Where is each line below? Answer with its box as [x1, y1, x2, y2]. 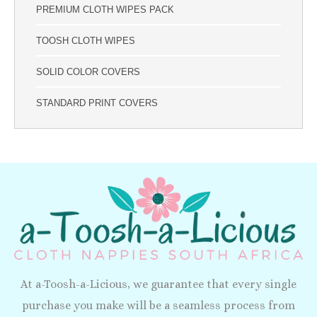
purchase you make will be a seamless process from [22, 299, 295, 313]
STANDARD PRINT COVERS [36, 97, 158, 108]
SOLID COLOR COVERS [36, 66, 140, 77]
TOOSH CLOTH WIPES [36, 35, 135, 47]
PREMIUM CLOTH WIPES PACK [36, 4, 174, 16]
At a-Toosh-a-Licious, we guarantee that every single [21, 277, 296, 292]
